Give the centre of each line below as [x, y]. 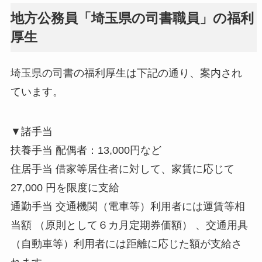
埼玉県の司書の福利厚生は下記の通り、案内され [126, 73]
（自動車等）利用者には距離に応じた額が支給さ [126, 244]
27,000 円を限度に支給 [65, 187]
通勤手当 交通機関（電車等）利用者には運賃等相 [127, 206]
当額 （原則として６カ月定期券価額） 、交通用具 [129, 225]
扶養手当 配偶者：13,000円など [86, 150]
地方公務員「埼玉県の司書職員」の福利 [132, 18]
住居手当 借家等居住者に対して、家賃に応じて [122, 169]
